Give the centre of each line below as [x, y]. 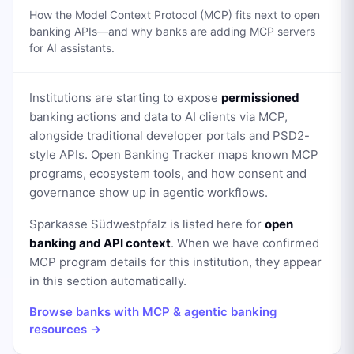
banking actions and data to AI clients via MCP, [158, 117]
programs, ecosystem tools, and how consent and [168, 173]
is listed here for [216, 224]
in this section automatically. [108, 281]
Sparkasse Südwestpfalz [98, 224]
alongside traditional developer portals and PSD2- [169, 136]
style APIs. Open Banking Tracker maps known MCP [174, 154]
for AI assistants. [72, 48]
